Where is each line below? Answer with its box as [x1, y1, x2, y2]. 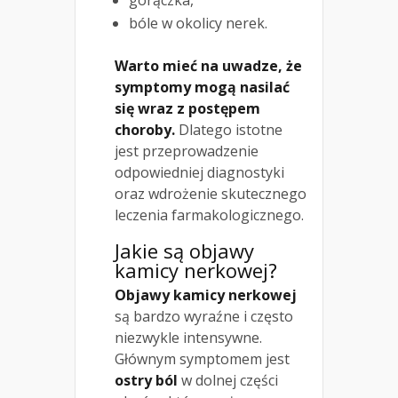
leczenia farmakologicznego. [115, 205, 304, 226]
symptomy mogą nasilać [115, 77, 290, 98]
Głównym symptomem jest [115, 349, 290, 370]
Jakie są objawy [115, 237, 254, 265]
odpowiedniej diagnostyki [115, 163, 284, 183]
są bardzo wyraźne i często [115, 306, 293, 327]
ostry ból [115, 370, 178, 391]
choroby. [115, 120, 175, 140]
